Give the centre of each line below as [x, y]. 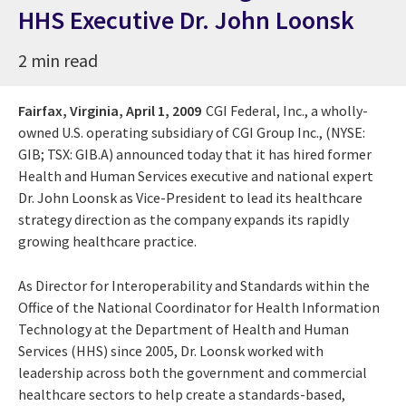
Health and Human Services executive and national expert [196, 175]
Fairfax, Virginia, [71, 110]
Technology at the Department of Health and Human [184, 329]
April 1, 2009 [164, 110]
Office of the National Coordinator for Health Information [199, 307]
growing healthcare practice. [107, 241]
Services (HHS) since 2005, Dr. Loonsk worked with [171, 350]
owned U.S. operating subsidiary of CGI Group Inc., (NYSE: [192, 132]
